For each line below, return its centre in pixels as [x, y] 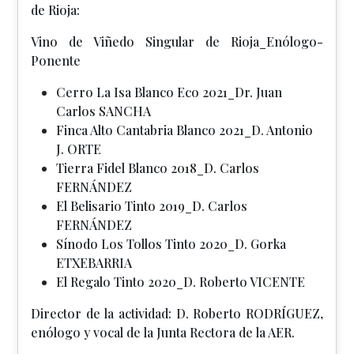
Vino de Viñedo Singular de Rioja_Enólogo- [177, 41]
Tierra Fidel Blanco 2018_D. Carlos [158, 168]
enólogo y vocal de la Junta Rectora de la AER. [163, 332]
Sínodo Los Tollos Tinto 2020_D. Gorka [171, 244]
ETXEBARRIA [94, 263]
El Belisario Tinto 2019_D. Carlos [152, 206]
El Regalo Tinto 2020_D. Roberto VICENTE [181, 282]
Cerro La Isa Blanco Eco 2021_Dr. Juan [169, 92]
